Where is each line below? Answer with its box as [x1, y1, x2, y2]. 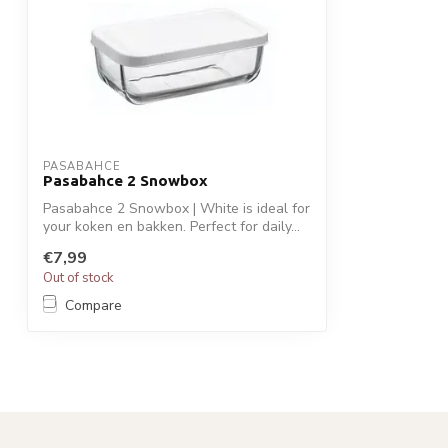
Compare [65, 296, 122, 316]
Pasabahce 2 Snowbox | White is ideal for [43, 198, 310, 218]
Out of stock [43, 269, 114, 288]
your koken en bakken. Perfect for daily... [43, 216, 300, 236]
